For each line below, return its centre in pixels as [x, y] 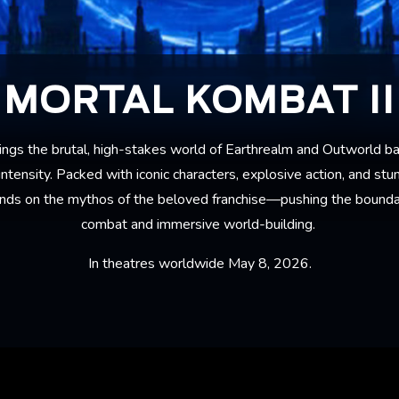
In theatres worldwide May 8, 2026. [199, 263]
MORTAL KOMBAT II [199, 102]
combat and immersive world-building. [199, 224]
